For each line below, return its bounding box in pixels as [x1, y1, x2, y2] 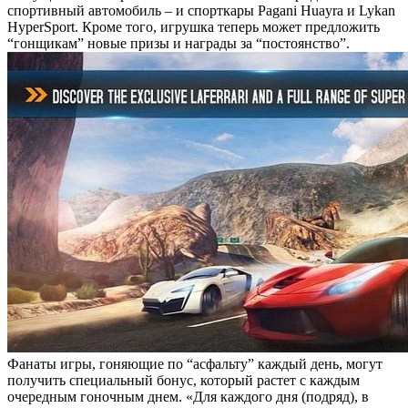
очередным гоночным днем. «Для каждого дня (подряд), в [7, 388, 369, 404]
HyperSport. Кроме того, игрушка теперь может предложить [7, 18, 380, 35]
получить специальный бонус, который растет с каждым [7, 372, 360, 388]
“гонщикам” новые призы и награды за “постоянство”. [7, 35, 350, 51]
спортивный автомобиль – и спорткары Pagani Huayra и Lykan [7, 2, 395, 18]
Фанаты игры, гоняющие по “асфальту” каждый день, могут [7, 355, 382, 372]
